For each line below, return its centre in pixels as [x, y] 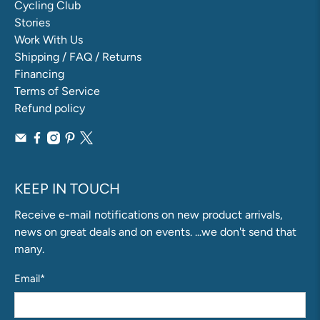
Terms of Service [57, 91]
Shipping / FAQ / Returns [78, 56]
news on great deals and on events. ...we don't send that [155, 231]
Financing [39, 74]
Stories [32, 22]
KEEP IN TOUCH [67, 188]
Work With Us [49, 39]
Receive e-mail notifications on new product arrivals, [149, 214]
